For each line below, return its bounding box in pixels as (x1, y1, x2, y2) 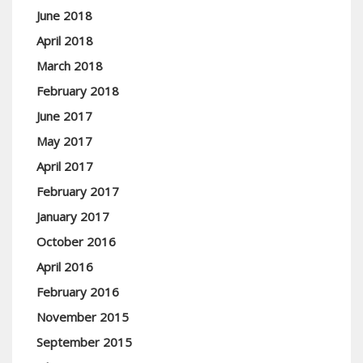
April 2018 (36, 32, 93, 49)
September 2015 (36, 334, 132, 350)
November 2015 (36, 309, 129, 325)
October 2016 (36, 233, 116, 250)
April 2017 (36, 158, 93, 174)
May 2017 (36, 133, 92, 149)
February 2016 (36, 284, 119, 300)
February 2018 (36, 83, 119, 99)
